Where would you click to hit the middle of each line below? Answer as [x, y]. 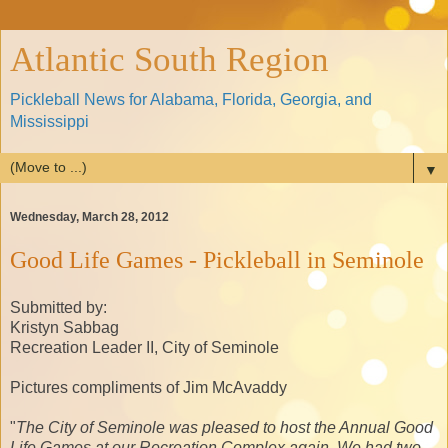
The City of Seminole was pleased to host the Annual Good [224, 427]
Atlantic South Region [169, 59]
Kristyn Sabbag [64, 327]
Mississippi [49, 121]
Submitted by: [58, 307]
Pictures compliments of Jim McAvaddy [148, 387]
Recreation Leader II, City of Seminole [144, 347]
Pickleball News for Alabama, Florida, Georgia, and [191, 99]
